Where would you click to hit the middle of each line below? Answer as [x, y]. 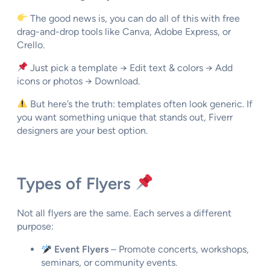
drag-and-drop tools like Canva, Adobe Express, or [124, 31]
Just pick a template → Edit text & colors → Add [130, 67]
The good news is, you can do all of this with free [134, 18]
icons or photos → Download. [78, 81]
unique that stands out [155, 117]
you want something [62, 117]
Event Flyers [82, 250]
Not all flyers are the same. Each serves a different [124, 213]
